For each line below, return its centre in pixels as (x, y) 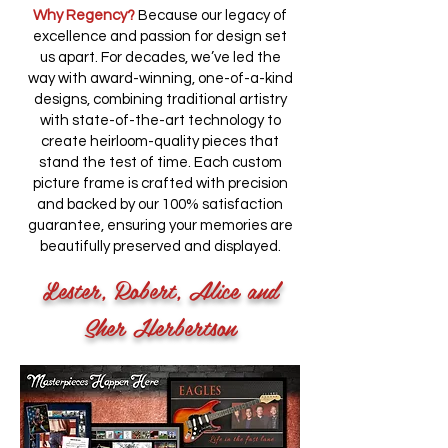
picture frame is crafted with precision (160, 183)
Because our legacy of (211, 15)
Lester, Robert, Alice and (160, 289)
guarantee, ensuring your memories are (160, 225)
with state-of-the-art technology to (160, 120)
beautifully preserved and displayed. (160, 246)
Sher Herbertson (160, 326)
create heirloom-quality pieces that (160, 141)
